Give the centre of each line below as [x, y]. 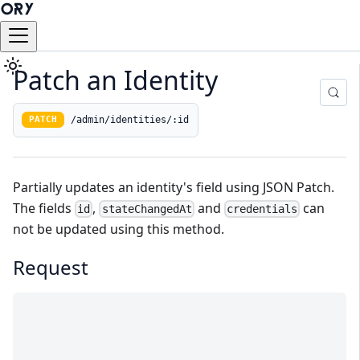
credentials [262, 209]
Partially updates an [75, 187]
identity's [165, 187]
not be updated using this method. [119, 229]
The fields [44, 208]
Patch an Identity [115, 80]
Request [51, 267]
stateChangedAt [147, 209]
